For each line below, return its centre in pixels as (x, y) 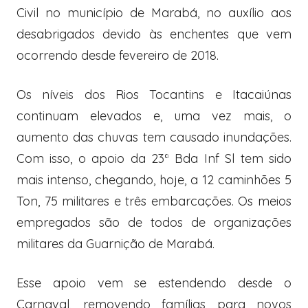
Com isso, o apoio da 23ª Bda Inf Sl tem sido (154, 158)
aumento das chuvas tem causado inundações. (154, 137)
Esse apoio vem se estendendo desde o (154, 283)
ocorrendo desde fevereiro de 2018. (118, 55)
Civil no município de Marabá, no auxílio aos (154, 12)
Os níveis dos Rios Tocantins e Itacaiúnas (154, 94)
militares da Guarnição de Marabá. (115, 243)
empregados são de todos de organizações (154, 222)
